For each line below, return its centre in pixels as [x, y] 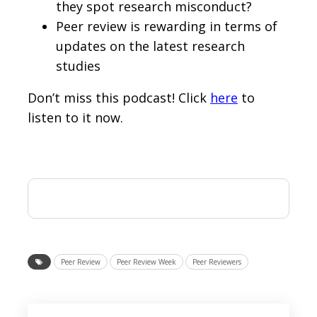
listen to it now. [75, 118]
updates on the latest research [150, 46]
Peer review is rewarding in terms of [167, 27]
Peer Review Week [146, 262]
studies [78, 66]
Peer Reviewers [217, 262]
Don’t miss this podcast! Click [119, 98]
